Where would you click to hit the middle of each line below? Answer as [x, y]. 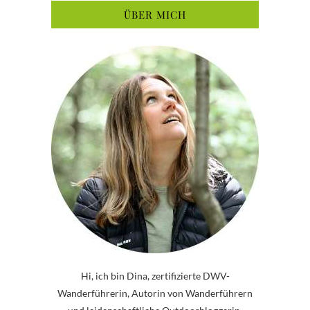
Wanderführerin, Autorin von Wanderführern [155, 293]
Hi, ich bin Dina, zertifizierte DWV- [155, 275]
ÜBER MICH [155, 14]
